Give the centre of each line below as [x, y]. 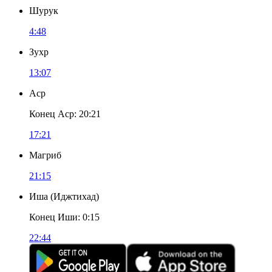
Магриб [45, 155]
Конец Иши [53, 217]
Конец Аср [52, 114]
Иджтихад [75, 196]
